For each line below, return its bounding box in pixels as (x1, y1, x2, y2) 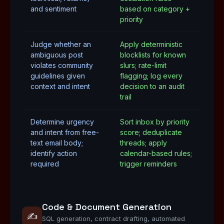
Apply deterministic (120, 40, 182, 48)
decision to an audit (120, 82, 184, 90)
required (30, 159, 59, 168)
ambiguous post (30, 50, 83, 59)
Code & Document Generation (42, 201, 171, 212)
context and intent (30, 82, 90, 90)
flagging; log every (120, 71, 182, 80)
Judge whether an (30, 40, 91, 48)
